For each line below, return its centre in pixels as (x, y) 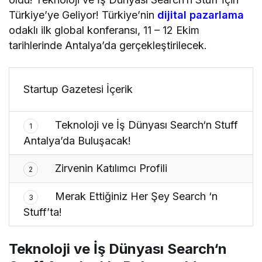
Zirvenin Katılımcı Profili (110, 168)
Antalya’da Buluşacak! (77, 140)
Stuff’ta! (43, 212)
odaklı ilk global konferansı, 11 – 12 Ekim (104, 30)
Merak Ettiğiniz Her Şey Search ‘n (135, 196)
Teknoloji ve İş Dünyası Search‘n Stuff (145, 125)
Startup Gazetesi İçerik (78, 89)
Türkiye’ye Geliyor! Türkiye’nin (83, 15)
